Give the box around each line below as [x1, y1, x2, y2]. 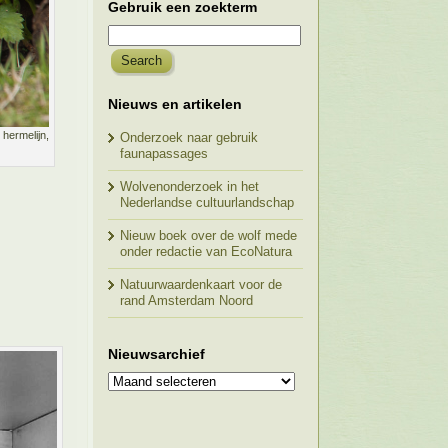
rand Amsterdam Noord [120, 293, 253, 308]
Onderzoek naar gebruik [120, 130, 258, 145]
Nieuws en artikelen [108, 96, 242, 112]
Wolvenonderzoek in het [120, 179, 259, 194]
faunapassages [120, 146, 208, 161]
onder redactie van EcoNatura [120, 244, 292, 259]
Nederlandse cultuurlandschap [120, 195, 294, 210]
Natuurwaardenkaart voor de [120, 277, 282, 292]
